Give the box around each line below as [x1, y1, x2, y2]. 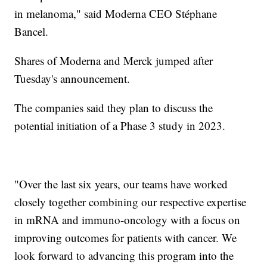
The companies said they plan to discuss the [14, 100, 213, 115]
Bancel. [14, 23, 49, 39]
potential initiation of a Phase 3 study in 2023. [14, 117, 226, 133]
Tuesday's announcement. [14, 70, 131, 86]
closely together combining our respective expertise [14, 194, 247, 209]
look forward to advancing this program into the [14, 247, 234, 263]
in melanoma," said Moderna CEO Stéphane [14, 5, 218, 21]
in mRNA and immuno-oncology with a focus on [14, 212, 241, 227]
